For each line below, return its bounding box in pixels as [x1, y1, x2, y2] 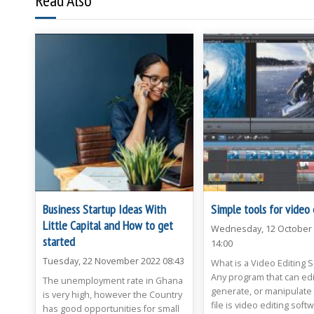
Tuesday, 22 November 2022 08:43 [43, 254, 184, 267]
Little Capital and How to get [43, 217, 173, 234]
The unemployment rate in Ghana [43, 275, 183, 287]
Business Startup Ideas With [43, 201, 166, 218]
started [43, 233, 75, 250]
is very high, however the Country [43, 289, 182, 301]
